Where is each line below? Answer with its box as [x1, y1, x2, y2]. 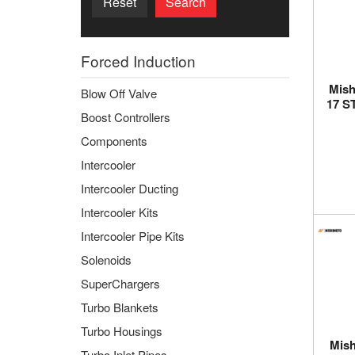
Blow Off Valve [81, 85, 157, 101]
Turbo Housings [81, 323, 162, 339]
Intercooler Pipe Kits [81, 227, 185, 244]
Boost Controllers [81, 109, 170, 125]
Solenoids [81, 251, 132, 268]
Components [81, 132, 147, 149]
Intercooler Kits [81, 204, 158, 220]
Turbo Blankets [81, 299, 158, 315]
